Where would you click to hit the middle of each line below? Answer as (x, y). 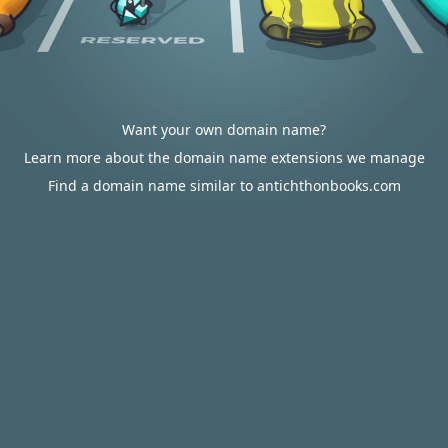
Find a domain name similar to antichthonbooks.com (224, 185)
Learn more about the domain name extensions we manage (224, 157)
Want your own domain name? (224, 129)
